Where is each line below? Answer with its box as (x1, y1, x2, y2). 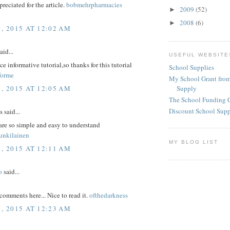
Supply (177, 83, 197, 93)
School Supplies (169, 62, 214, 72)
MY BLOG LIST (169, 139, 219, 145)
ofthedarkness (89, 190, 128, 200)
